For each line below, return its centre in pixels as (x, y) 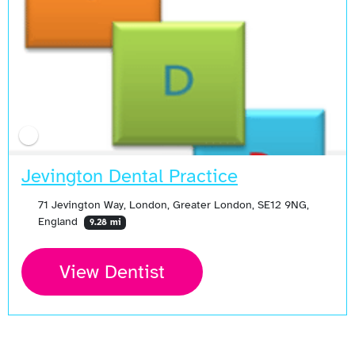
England (59, 221)
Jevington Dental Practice (130, 176)
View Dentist (112, 272)
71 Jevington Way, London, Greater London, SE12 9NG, (173, 205)
